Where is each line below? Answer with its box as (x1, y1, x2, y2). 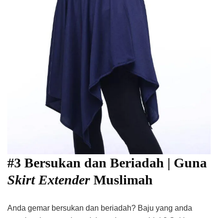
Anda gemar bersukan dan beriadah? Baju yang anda (7, 204, 192, 213)
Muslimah (93, 172, 153, 188)
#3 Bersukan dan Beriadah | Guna (7, 155, 207, 171)
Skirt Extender (7, 172, 93, 188)
